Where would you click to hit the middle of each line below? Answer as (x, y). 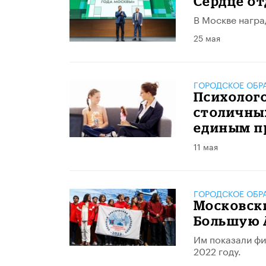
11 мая (205, 146)
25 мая (207, 37)
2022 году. (217, 250)
